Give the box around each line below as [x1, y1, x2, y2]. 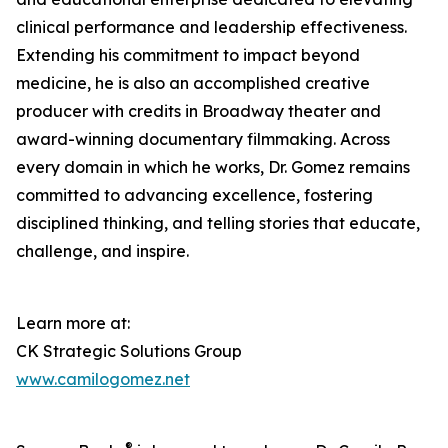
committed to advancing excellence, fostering [16, 185, 373, 205]
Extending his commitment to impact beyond [16, 45, 360, 65]
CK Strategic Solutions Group [16, 341, 242, 361]
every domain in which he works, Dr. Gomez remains [16, 157, 410, 177]
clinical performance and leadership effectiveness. [16, 17, 407, 37]
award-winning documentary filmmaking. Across [16, 129, 390, 149]
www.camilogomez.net [16, 369, 190, 389]
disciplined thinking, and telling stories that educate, [16, 213, 420, 233]
